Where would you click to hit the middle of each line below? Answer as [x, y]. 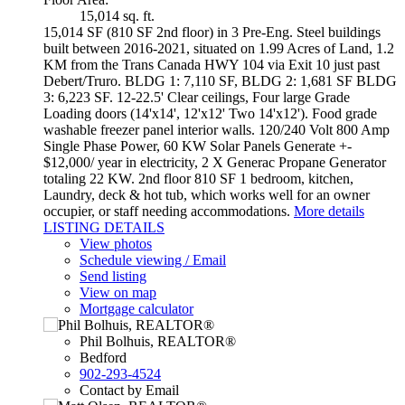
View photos [116, 244]
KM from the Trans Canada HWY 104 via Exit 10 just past [212, 65]
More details [329, 211]
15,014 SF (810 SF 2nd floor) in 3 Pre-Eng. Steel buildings [212, 32]
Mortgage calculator [137, 309]
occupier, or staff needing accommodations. [167, 211]
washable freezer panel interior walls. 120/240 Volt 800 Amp [217, 130]
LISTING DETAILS [104, 227]
